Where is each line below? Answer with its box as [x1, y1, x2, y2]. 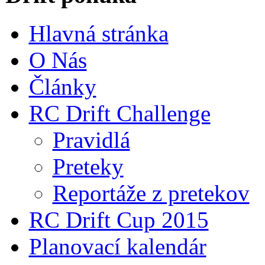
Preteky [52, 153, 124, 179]
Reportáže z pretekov [52, 180, 250, 206]
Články [28, 73, 96, 99]
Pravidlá [52, 127, 130, 153]
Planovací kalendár [28, 233, 206, 259]
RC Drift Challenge [28, 100, 211, 126]
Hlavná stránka [28, 20, 169, 46]
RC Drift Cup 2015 [28, 206, 209, 232]
